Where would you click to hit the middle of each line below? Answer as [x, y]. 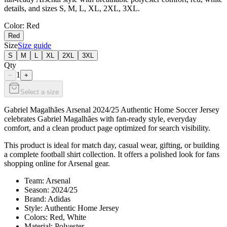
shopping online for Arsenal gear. [57, 163]
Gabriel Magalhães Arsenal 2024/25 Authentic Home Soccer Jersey [112, 109]
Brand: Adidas [47, 199]
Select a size [40, 92]
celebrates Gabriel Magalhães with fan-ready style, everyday [100, 119]
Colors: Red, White [55, 217]
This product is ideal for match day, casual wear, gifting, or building [112, 145]
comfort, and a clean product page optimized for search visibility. [107, 128]
